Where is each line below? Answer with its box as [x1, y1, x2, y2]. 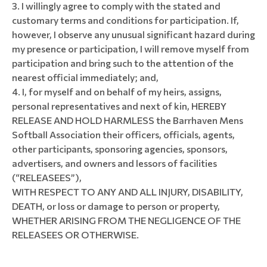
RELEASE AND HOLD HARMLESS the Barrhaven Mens [12, 114, 243, 126]
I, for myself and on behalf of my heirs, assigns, [22, 86, 222, 97]
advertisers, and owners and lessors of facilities [12, 157, 217, 169]
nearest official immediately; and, [12, 72, 159, 83]
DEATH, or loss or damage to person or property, [12, 200, 220, 212]
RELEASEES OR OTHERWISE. [12, 229, 139, 240]
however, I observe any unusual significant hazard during [12, 29, 255, 40]
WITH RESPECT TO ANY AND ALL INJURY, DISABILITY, [12, 186, 243, 197]
